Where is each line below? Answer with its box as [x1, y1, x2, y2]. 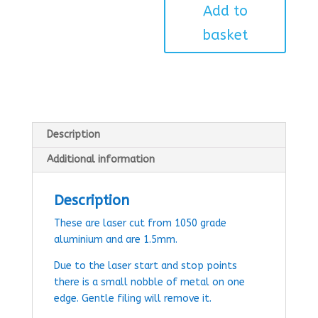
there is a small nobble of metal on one [53, 276, 245, 288]
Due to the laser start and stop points [53, 260, 237, 272]
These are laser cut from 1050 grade [53, 217, 226, 229]
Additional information [46, 153, 155, 165]
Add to [202, 3, 248, 19]
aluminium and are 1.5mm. [53, 234, 177, 246]
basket [202, 27, 248, 43]
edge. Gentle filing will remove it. [53, 292, 212, 305]
